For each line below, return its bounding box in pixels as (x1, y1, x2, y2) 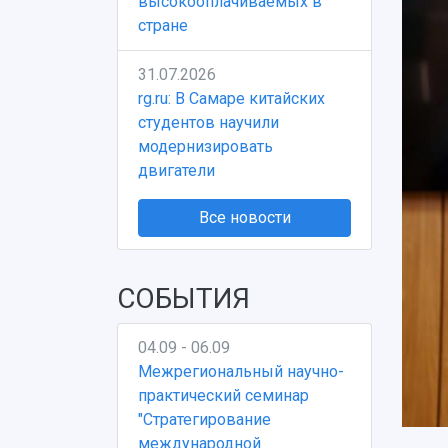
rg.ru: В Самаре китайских (138, 89, 325, 108)
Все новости (198, 208, 291, 227)
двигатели (138, 161, 215, 180)
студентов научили (138, 113, 279, 132)
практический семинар (138, 386, 309, 405)
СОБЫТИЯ (117, 282, 250, 315)
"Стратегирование (138, 410, 271, 429)
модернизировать (138, 137, 273, 156)
